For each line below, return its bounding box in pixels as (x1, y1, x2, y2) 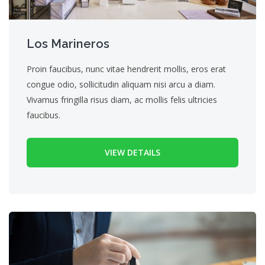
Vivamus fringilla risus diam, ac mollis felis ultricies (27, 94, 217, 106)
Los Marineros (27, 37, 109, 51)
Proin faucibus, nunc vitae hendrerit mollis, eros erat (27, 63, 226, 75)
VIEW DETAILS (105, 147, 160, 159)
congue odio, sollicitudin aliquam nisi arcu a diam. (27, 79, 215, 91)
